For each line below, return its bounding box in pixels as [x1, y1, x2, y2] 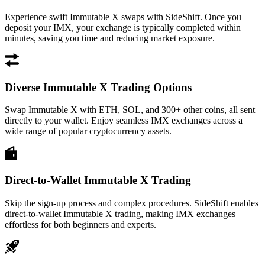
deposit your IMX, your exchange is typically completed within [5, 22, 241, 33]
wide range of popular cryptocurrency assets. [5, 126, 172, 137]
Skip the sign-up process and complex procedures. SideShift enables [5, 198, 258, 208]
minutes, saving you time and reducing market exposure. [5, 33, 215, 43]
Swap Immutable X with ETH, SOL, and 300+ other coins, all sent [5, 105, 255, 115]
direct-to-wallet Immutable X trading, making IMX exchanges [5, 208, 235, 219]
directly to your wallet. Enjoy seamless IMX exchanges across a [5, 115, 243, 126]
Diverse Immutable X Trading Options [5, 80, 192, 93]
